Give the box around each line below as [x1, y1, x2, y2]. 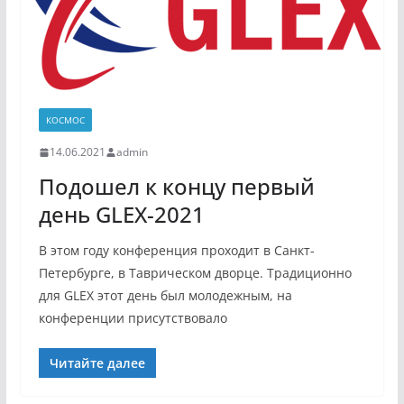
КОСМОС [45, 114, 85, 126]
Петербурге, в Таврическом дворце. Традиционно [38, 264, 352, 281]
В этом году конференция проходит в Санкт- [38, 242, 315, 259]
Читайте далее [49, 354, 145, 372]
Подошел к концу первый [38, 171, 315, 201]
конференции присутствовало [38, 309, 227, 326]
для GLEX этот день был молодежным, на [38, 287, 292, 304]
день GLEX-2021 [38, 199, 205, 229]
